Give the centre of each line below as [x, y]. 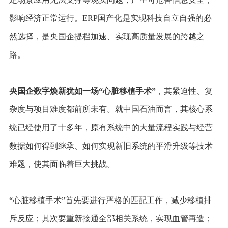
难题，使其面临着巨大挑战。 [62, 164]
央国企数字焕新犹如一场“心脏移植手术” [82, 91]
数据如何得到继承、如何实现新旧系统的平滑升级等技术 [111, 146]
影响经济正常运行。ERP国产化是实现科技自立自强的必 [110, 18]
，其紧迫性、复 [184, 91]
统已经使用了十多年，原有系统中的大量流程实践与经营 [111, 128]
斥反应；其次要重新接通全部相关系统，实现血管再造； [111, 219]
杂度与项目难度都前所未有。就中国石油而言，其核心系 [111, 109]
